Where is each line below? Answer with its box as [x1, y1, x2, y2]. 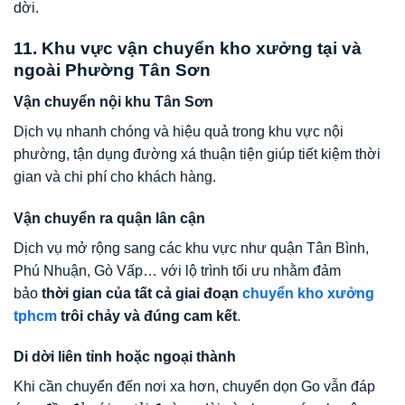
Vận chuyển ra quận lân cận [14, 210, 205, 226]
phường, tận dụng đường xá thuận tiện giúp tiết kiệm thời [14, 146, 381, 162]
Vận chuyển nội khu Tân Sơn [14, 93, 213, 109]
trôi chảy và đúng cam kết [57, 307, 237, 324]
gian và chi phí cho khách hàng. [14, 168, 216, 184]
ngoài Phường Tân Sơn [14, 61, 211, 80]
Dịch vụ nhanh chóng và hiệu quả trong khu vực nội [14, 123, 344, 139]
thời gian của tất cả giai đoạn [42, 285, 242, 301]
